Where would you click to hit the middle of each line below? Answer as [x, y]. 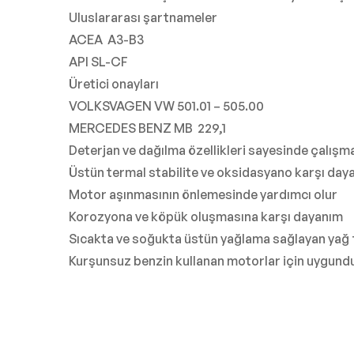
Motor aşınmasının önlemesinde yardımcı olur [203, 195]
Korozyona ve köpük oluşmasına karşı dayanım [206, 217]
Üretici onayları [114, 84]
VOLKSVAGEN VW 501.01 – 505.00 [166, 106]
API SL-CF [98, 62]
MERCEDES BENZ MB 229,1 [147, 128]
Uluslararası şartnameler [143, 18]
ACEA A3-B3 [106, 40]
